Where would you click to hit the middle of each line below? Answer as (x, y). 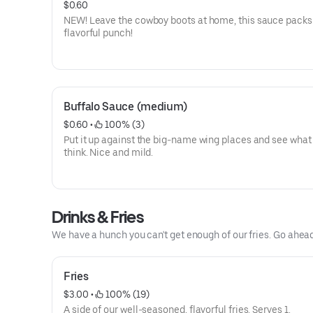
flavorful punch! (98, 33)
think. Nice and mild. (109, 152)
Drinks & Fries (97, 217)
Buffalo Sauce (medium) (125, 107)
